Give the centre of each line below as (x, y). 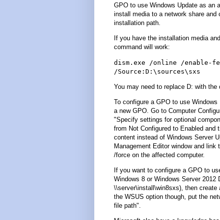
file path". (127, 206)
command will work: (142, 47)
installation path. (137, 23)
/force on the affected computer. (159, 155)
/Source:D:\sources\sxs (157, 71)
